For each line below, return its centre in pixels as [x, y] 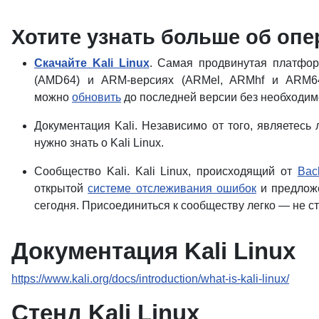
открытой [61, 188]
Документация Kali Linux [153, 251]
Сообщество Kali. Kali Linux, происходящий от [166, 171]
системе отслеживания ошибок [172, 188]
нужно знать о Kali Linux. [99, 142]
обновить [96, 97]
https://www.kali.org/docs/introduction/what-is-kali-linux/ [150, 278]
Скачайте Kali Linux [92, 63]
